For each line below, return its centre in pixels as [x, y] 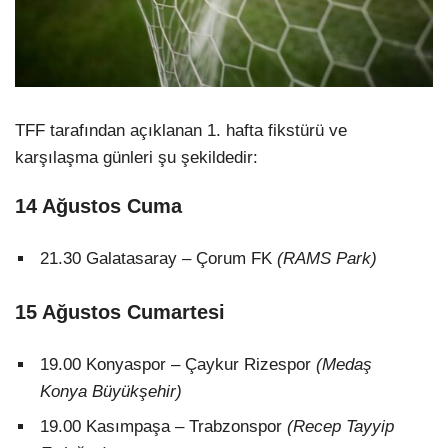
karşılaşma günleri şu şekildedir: [136, 158]
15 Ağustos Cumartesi [120, 311]
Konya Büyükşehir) [111, 391]
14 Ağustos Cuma [98, 205]
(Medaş [344, 364]
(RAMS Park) [327, 258]
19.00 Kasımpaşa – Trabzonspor [163, 426]
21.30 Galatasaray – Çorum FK [158, 258]
